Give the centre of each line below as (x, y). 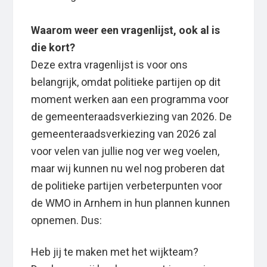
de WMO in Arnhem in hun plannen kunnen (131, 203)
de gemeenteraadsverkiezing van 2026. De (132, 117)
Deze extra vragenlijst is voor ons (110, 65)
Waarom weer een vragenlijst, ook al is (126, 30)
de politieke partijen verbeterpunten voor (127, 186)
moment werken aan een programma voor (130, 100)
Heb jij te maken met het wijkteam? (115, 252)
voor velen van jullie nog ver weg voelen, (125, 151)
